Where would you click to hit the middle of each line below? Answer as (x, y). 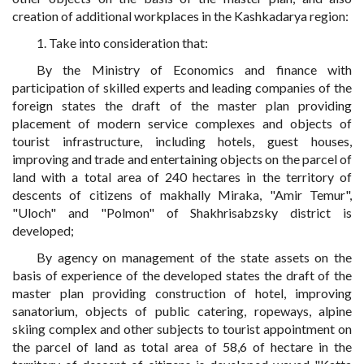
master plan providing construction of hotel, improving (182, 293)
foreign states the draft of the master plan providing (182, 105)
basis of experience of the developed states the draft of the (182, 275)
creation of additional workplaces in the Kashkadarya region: (180, 16)
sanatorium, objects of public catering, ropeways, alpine (182, 311)
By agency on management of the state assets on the (194, 257)
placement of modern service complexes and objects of (182, 123)
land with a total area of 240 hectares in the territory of (182, 177)
